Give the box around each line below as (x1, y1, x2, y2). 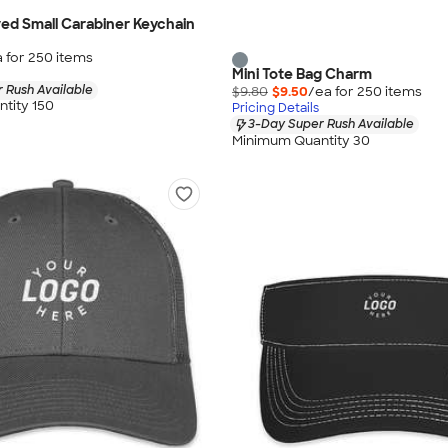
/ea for (308, 83, 357, 101)
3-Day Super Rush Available (248, 116, 414, 133)
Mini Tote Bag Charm (232, 65, 372, 84)
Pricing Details (232, 100, 319, 117)
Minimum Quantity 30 (232, 131, 370, 149)
